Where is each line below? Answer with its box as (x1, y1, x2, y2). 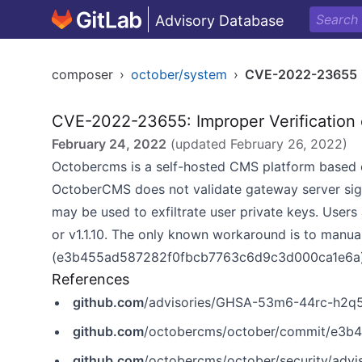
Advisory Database (155, 12, 284, 29)
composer (52, 66, 113, 82)
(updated (166, 136, 230, 152)
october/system (131, 66, 227, 82)
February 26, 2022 (230, 136, 343, 152)
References (52, 271, 129, 288)
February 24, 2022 (52, 136, 166, 152)
